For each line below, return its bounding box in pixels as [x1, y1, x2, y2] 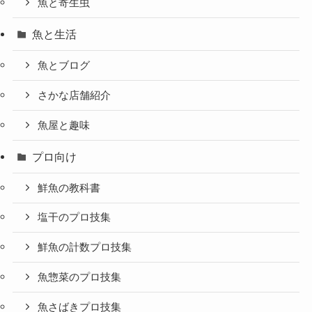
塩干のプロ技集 [38, 212, 111, 224]
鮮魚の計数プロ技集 [38, 242, 132, 253]
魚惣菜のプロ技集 [38, 271, 122, 283]
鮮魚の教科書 [38, 182, 101, 194]
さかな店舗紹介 [38, 89, 111, 101]
